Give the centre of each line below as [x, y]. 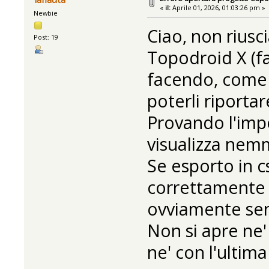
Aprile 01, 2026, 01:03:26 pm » [218, 7]
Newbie [46, 13]
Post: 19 [46, 37]
